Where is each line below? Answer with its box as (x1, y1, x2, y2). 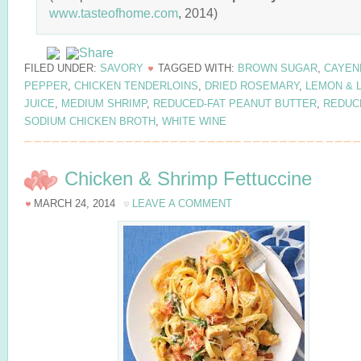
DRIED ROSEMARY (205, 80, 299, 92)
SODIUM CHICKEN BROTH (24, 115, 156, 127)
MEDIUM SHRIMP (61, 98, 147, 110)
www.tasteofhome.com (49, 6, 178, 20)
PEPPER (24, 80, 68, 92)
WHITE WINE (162, 115, 226, 127)
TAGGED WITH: (158, 62, 238, 74)
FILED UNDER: (24, 62, 100, 74)
